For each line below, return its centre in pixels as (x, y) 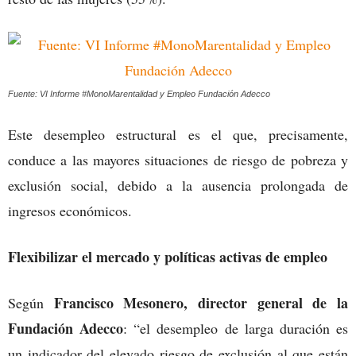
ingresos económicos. (72, 210)
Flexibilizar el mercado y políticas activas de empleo (170, 256)
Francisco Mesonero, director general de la (201, 302)
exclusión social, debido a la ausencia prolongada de (178, 185)
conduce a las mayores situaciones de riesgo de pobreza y (178, 159)
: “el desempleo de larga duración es (236, 328)
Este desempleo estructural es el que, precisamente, (178, 134)
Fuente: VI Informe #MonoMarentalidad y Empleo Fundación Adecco (139, 93)
